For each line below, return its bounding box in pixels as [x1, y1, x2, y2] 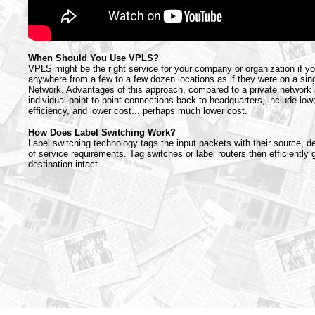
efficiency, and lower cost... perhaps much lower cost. [28, 105, 247, 116]
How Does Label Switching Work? [28, 127, 176, 138]
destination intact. [28, 159, 101, 169]
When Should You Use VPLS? [28, 53, 159, 63]
